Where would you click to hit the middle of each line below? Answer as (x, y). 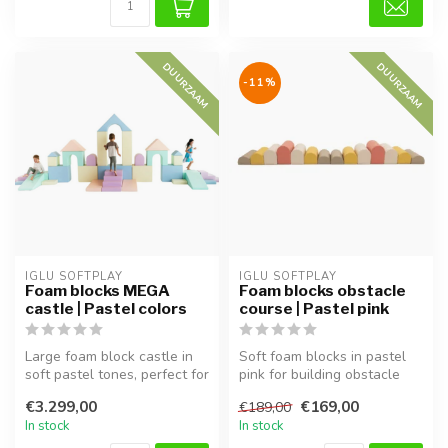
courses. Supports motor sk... (330, 393)
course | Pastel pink (314, 309)
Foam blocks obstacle (322, 291)
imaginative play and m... (102, 393)
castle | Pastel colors (106, 309)
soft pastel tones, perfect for (117, 375)
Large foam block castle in (109, 357)
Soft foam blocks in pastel (322, 357)
